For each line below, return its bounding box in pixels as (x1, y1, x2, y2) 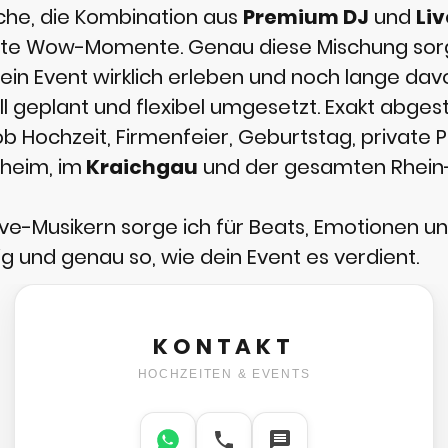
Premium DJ (243, 3, 369, 32)
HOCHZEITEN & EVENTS (137, 368, 311, 381)
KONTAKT (153, 330, 295, 362)
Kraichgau (82, 153, 198, 182)
